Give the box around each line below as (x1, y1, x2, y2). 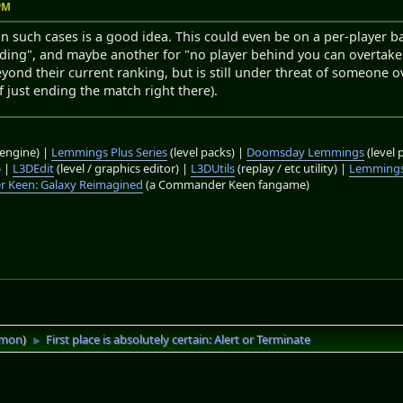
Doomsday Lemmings (246, 143, 365, 160)
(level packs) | (167, 143, 247, 160)
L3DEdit (13, 159, 55, 176)
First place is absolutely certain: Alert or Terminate (46, 330, 311, 347)
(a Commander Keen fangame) (143, 175, 310, 193)
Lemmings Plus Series (51, 143, 168, 160)
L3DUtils (191, 159, 236, 176)
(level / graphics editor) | (54, 159, 192, 176)
